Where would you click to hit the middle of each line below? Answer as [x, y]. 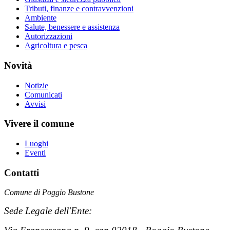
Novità [18, 65]
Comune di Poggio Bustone [49, 193]
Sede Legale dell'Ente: [48, 211]
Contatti [22, 172]
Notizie [36, 85]
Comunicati [43, 94]
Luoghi [36, 144]
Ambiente [41, 18]
